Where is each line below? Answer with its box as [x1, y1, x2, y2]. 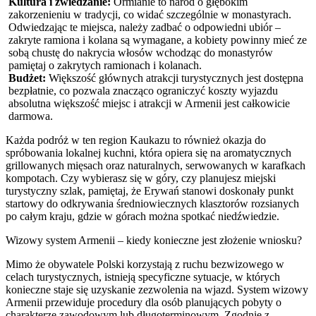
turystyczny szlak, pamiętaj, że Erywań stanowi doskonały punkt [6, 184, 293, 197]
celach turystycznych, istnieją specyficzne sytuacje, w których [6, 270, 280, 283]
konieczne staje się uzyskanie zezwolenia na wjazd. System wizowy [6, 283, 308, 296]
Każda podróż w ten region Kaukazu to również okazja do [6, 133, 266, 146]
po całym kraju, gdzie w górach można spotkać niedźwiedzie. [6, 209, 279, 222]
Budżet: [8, 71, 46, 84]
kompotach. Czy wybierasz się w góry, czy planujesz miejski [6, 171, 276, 184]
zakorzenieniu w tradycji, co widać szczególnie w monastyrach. [8, 8, 291, 20]
